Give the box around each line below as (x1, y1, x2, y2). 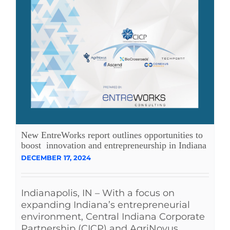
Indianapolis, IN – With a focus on (21, 187, 175, 199)
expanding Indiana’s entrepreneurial (21, 199, 190, 210)
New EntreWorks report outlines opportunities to (21, 129, 203, 140)
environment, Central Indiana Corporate (21, 210, 205, 222)
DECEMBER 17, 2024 (21, 153, 91, 162)
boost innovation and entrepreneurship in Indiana (21, 140, 206, 150)
